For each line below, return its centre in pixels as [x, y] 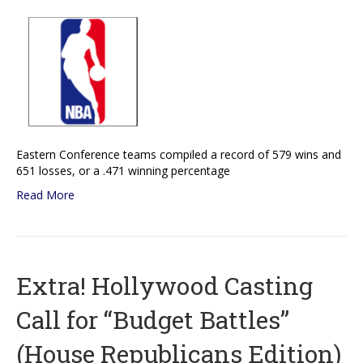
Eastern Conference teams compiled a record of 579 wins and [179, 155]
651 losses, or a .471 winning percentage [123, 171]
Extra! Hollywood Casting [164, 286]
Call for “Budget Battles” [153, 320]
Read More [45, 195]
